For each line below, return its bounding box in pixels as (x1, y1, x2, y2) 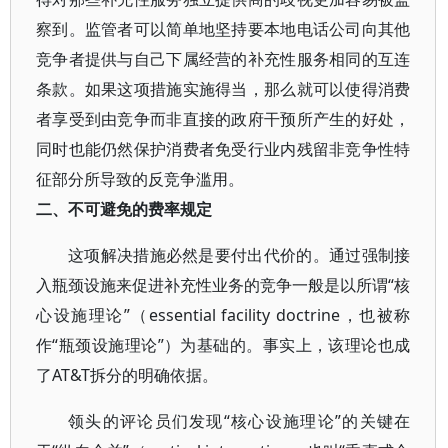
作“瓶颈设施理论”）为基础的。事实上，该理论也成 (36, 334, 411, 356)
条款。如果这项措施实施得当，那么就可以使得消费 (36, 78, 411, 100)
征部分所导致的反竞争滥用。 (36, 168, 244, 190)
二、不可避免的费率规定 (36, 198, 212, 220)
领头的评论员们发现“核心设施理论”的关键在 (68, 410, 411, 432)
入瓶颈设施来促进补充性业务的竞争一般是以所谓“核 (36, 274, 411, 296)
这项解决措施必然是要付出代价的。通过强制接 (68, 244, 411, 266)
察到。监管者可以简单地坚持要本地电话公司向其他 (36, 18, 411, 40)
